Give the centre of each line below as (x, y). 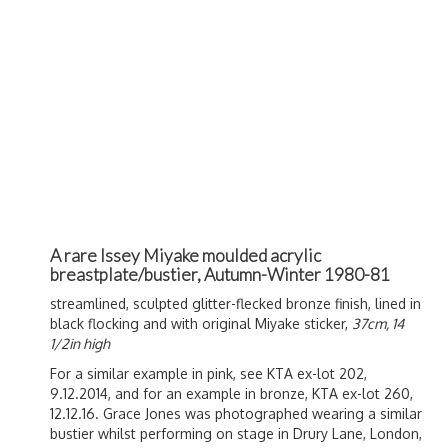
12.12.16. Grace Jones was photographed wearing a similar (236, 413)
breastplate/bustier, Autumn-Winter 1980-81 (220, 274)
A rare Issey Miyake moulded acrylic (185, 255)
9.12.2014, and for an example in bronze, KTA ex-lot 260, (231, 393)
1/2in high (80, 343)
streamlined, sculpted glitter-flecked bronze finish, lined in (235, 303)
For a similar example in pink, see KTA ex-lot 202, (208, 373)
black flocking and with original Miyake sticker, (201, 323)
